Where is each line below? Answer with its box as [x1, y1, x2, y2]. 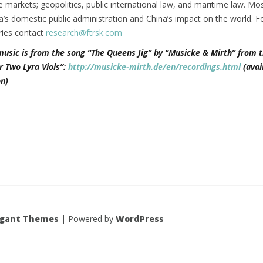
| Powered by [59, 213, 116, 224]
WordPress [116, 213, 164, 224]
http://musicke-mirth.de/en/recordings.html [68, 61, 241, 72]
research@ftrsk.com [46, 27, 122, 38]
